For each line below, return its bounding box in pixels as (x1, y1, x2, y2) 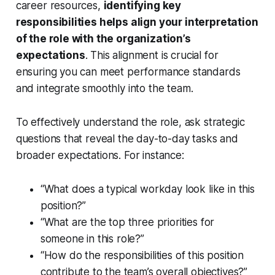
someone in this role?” (40, 233, 144, 246)
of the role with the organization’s (15, 33, 191, 45)
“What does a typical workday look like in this (40, 183, 255, 196)
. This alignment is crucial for (85, 49, 219, 62)
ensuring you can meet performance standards (15, 66, 241, 79)
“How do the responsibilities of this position (40, 249, 244, 262)
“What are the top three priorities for (40, 216, 215, 229)
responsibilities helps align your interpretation (15, 16, 258, 29)
